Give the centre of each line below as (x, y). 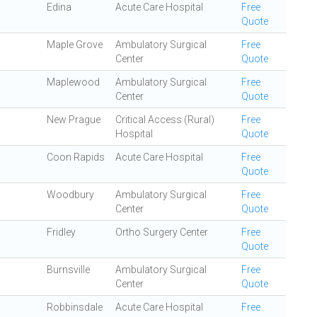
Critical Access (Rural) (165, 120)
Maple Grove (75, 45)
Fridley (61, 232)
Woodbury (70, 195)
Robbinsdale (75, 307)
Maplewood (73, 82)
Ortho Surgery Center (162, 232)
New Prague (74, 120)
